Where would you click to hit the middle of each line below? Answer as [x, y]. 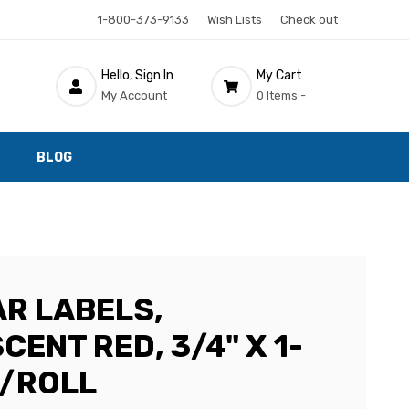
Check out [309, 20]
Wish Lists [234, 20]
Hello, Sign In [137, 75]
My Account [134, 95]
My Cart [279, 75]
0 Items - [281, 95]
